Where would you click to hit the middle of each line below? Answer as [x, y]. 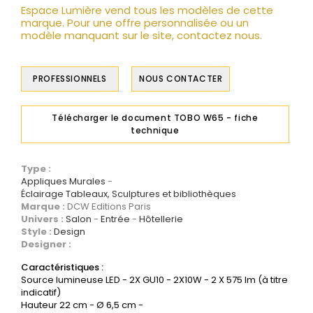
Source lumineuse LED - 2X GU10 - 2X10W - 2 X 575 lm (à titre [154, 279]
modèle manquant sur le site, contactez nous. [141, 35]
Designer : [47, 244]
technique [155, 130]
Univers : [43, 219]
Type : [36, 168]
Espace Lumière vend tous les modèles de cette [147, 10]
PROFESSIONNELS [70, 78]
